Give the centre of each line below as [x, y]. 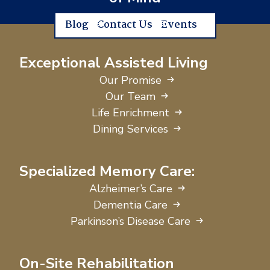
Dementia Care [131, 205]
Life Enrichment [131, 112]
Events [179, 25]
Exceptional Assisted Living [114, 62]
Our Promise [131, 80]
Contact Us [124, 25]
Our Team [131, 96]
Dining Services [131, 129]
